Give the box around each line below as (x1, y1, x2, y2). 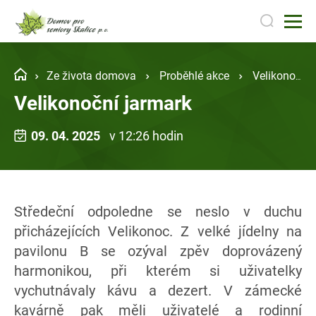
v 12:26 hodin (109, 127, 183, 145)
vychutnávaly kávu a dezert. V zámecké (14, 281, 302, 300)
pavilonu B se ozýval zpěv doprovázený (14, 241, 302, 260)
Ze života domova (47, 68, 136, 83)
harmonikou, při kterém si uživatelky (14, 261, 302, 280)
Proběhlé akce (159, 68, 229, 83)
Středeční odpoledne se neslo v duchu (14, 202, 302, 221)
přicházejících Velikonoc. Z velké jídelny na (14, 221, 302, 241)
